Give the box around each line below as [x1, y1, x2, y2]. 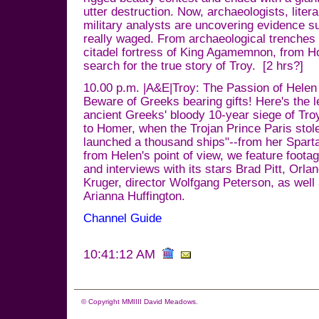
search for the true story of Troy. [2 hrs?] [83, 59, 303, 73]
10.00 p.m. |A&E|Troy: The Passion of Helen [83, 81, 317, 95]
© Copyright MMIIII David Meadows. [81, 298, 198, 305]
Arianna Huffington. [83, 189, 189, 203]
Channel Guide [83, 211, 162, 225]
